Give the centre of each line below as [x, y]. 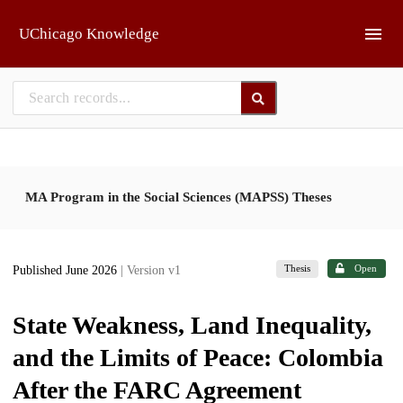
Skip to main [59, 20]
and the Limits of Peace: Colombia [198, 357]
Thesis [298, 269]
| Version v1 [151, 271]
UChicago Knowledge [89, 34]
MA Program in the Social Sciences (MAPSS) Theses [179, 197]
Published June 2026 [67, 271]
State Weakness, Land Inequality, [192, 325]
